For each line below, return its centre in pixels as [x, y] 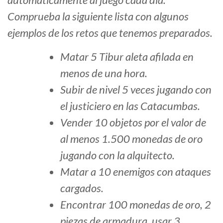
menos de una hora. [104, 73]
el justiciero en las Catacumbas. [130, 106]
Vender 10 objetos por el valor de [133, 122]
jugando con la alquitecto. [117, 155]
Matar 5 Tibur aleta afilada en [127, 57]
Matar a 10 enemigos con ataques [136, 172]
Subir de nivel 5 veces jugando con [136, 90]
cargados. [82, 188]
